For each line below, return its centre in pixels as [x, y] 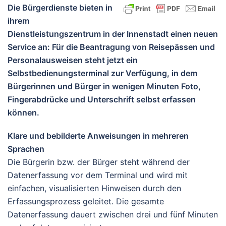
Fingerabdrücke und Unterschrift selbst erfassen [102, 99]
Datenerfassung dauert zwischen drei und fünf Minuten [113, 214]
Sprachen [26, 149]
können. [23, 112]
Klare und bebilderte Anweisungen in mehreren [98, 136]
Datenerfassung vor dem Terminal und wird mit [98, 175]
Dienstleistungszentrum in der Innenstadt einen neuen [113, 34]
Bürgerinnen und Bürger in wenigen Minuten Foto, [104, 86]
